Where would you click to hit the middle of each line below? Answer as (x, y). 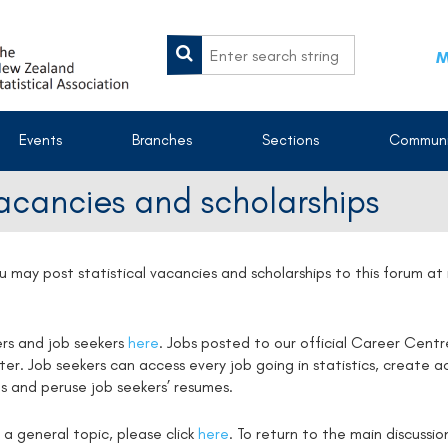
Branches (162, 140)
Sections (290, 140)
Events (40, 140)
